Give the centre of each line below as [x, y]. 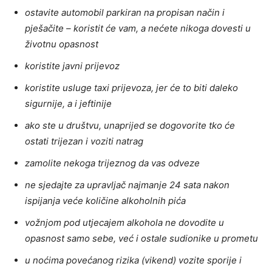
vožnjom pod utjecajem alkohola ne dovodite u [124, 223]
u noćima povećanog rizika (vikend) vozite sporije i [133, 260]
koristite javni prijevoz [72, 66]
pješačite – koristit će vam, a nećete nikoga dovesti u [138, 29]
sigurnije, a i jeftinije [68, 104]
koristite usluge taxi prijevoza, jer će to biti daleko [131, 88]
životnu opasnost [62, 44]
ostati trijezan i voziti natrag [84, 141]
